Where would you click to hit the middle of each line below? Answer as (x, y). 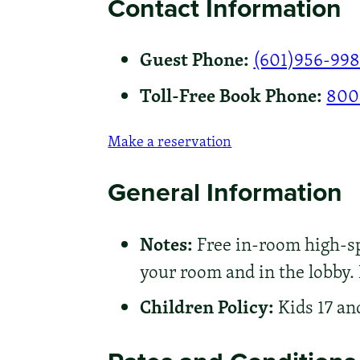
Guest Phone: (195, 59)
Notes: (167, 243)
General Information (225, 192)
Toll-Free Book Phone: (231, 94)
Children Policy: (207, 306)
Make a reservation (170, 141)
